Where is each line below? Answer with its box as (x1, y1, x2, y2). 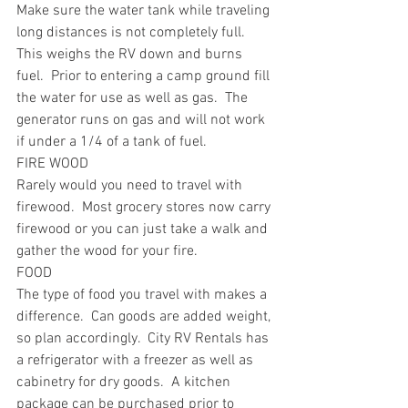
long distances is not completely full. (16, 24, 252, 42)
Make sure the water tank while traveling (16, 2, 273, 20)
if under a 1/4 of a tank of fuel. (16, 133, 207, 151)
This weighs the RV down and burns (16, 46, 246, 64)
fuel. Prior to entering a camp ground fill (16, 67, 273, 86)
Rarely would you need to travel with (16, 177, 246, 195)
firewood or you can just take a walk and (16, 220, 271, 239)
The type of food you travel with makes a (16, 286, 270, 304)
